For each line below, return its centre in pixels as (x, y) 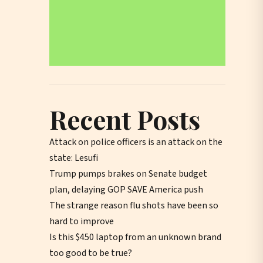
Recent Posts (125, 119)
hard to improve (82, 221)
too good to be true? (91, 253)
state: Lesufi (74, 158)
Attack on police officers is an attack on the (136, 142)
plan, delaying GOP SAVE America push (126, 190)
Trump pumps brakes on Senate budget (128, 174)
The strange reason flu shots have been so (134, 205)
